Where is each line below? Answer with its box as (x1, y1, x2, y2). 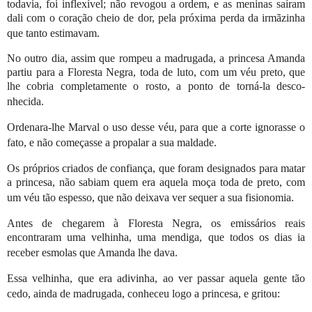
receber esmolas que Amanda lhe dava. (7, 246, 178, 258)
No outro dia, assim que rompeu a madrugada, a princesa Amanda (7, 52, 306, 65)
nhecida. (7, 95, 44, 108)
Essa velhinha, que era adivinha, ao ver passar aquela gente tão (7, 272, 306, 284)
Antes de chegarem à (7, 217, 119, 229)
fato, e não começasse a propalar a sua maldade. (7, 136, 217, 149)
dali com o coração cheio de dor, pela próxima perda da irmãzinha (7, 11, 306, 24)
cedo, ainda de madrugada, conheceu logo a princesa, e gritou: (7, 287, 280, 299)
